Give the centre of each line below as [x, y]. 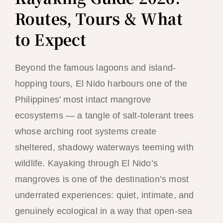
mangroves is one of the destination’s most [102, 179]
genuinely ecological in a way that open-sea [104, 211]
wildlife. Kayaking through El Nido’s [86, 163]
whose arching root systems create [86, 131]
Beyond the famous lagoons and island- [95, 68]
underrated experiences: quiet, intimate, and [104, 195]
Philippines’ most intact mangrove [83, 100]
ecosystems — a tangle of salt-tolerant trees [104, 115]
